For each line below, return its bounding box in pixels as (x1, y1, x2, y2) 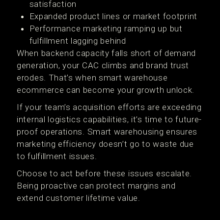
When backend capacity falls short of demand (17, 48, 196, 58)
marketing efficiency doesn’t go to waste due (17, 139, 194, 149)
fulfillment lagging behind (29, 36, 126, 46)
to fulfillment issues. (17, 151, 97, 161)
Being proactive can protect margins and (17, 181, 176, 191)
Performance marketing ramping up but (29, 24, 183, 33)
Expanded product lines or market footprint (29, 11, 197, 21)
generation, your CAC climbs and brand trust (17, 60, 190, 70)
